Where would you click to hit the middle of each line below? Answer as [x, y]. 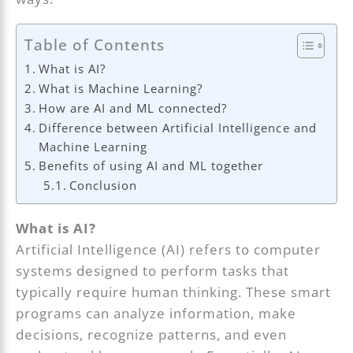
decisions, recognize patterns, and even [152, 334]
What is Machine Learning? [121, 88]
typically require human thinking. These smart [174, 292]
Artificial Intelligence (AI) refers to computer [169, 249]
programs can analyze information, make [156, 313]
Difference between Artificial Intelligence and [178, 127]
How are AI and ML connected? [133, 108]
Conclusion [104, 185]
